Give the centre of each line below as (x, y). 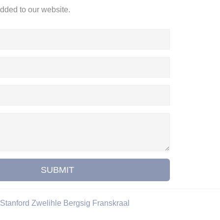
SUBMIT (58, 170)
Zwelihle (46, 203)
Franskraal (111, 203)
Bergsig (77, 203)
